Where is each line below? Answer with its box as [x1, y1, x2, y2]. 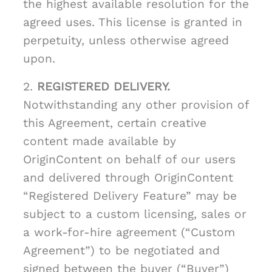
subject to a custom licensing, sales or [23, 207, 246, 222]
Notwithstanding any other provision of [23, 98, 249, 112]
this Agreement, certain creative [23, 116, 206, 131]
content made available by [23, 134, 176, 149]
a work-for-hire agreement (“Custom [23, 225, 235, 240]
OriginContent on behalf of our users [23, 152, 236, 167]
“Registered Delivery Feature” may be [23, 189, 237, 203]
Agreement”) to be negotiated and [23, 243, 220, 258]
